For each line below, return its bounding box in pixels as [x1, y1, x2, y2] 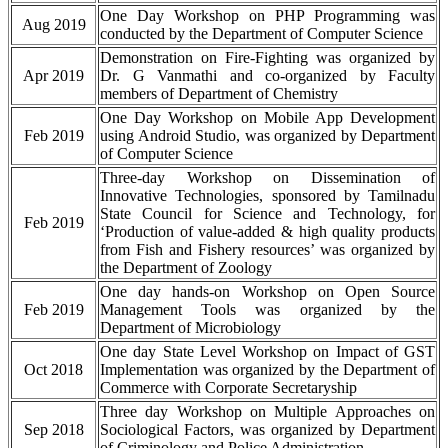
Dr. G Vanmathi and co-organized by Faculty [100, 67, 435, 85]
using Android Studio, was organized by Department [100, 127, 435, 145]
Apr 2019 [23, 67, 84, 85]
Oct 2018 [24, 361, 83, 379]
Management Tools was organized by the [100, 301, 435, 319]
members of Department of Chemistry [100, 85, 338, 103]
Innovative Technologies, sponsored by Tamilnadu [100, 187, 435, 205]
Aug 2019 [21, 16, 86, 34]
